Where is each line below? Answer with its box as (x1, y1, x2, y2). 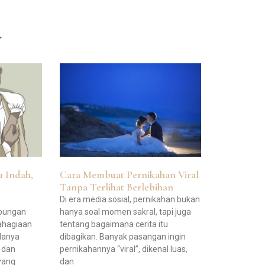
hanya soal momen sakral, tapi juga (59, 207, 191, 217)
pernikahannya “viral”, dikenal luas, (59, 244, 188, 254)
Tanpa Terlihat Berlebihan (59, 180, 173, 194)
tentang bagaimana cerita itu (59, 219, 168, 230)
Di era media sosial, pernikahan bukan (59, 195, 200, 205)
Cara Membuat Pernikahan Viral (59, 168, 199, 182)
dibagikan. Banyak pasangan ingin (59, 232, 186, 242)
